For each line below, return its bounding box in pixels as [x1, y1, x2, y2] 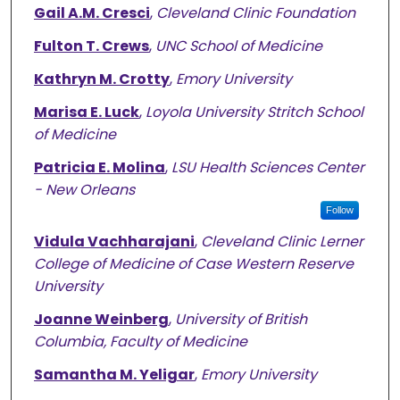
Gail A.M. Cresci [33, 3, 150, 24]
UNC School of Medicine [154, 36, 322, 57]
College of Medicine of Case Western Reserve [33, 254, 354, 275]
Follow [325, 204, 354, 216]
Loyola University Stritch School [145, 102, 363, 123]
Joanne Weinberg [33, 309, 169, 330]
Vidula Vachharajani [33, 231, 195, 253]
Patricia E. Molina [33, 157, 165, 179]
